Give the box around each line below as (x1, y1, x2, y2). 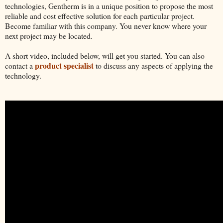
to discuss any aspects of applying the (94, 60, 213, 71)
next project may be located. (5, 30, 93, 41)
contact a (5, 60, 35, 71)
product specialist (35, 59, 94, 71)
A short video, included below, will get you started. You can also (5, 50, 205, 61)
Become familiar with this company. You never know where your (5, 20, 207, 31)
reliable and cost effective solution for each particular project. (5, 10, 195, 21)
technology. (5, 70, 41, 81)
